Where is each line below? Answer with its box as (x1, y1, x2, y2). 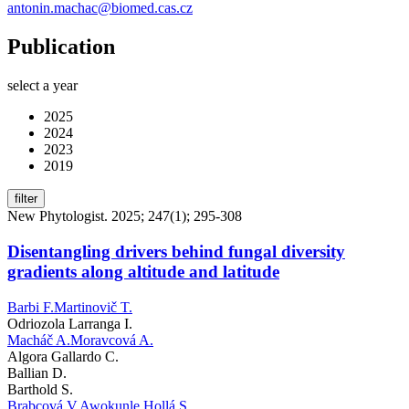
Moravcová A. (70, 331, 153, 348)
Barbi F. (7, 299, 54, 315)
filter (15, 192, 37, 206)
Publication (7, 35, 115, 59)
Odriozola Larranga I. (7, 315, 132, 331)
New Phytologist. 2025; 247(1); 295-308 (7, 208, 242, 225)
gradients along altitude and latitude (7, 261, 279, 281)
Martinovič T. (54, 299, 132, 315)
